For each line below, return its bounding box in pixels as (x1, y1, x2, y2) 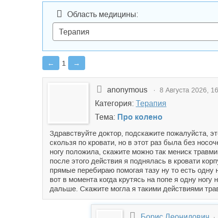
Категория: (95, 99, 136, 108)
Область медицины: (67, 10, 138, 18)
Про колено (117, 113, 163, 121)
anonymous (107, 86, 149, 94)
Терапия (136, 99, 166, 108)
